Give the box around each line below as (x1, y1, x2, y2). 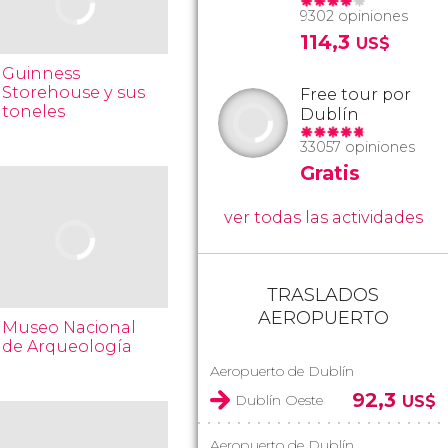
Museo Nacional (2, 318, 137, 337)
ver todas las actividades (223, 208, 423, 227)
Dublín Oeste (235, 391, 323, 409)
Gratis (300, 161, 360, 185)
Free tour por (300, 85, 411, 104)
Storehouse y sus (2, 83, 146, 102)
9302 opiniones (300, 7, 408, 25)
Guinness (2, 64, 81, 83)
